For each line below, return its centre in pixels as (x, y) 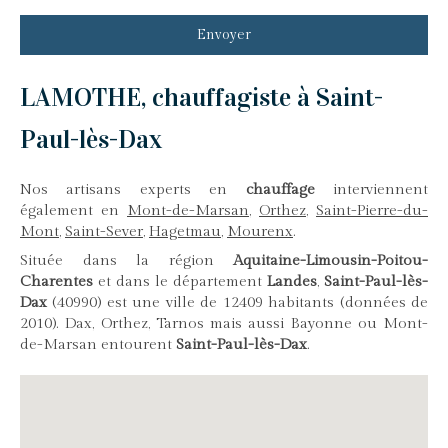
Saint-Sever (104, 232)
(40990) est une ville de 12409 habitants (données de (237, 303)
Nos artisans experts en (133, 190)
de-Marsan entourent (98, 345)
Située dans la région (126, 261)
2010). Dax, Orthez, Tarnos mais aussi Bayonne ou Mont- (224, 324)
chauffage (280, 190)
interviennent (371, 190)
